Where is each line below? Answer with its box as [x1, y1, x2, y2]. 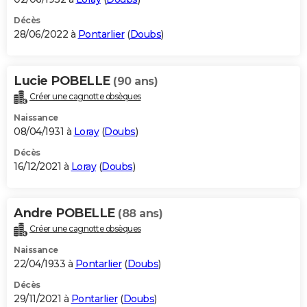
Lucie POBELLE [14, 73, 113, 88]
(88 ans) [118, 206, 162, 220]
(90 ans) [113, 74, 158, 88]
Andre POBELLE [14, 205, 118, 221]
